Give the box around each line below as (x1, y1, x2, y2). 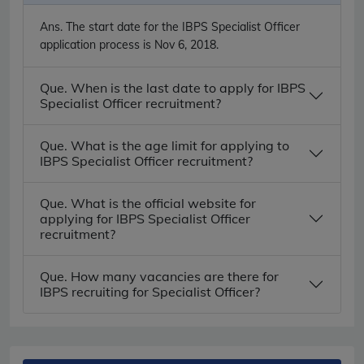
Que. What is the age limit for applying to (40, 136, 289, 154)
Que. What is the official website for (40, 194, 256, 211)
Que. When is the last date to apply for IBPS (40, 79, 305, 96)
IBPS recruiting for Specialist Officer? (40, 283, 260, 300)
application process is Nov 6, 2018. (40, 37, 219, 52)
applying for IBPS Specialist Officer (40, 210, 250, 227)
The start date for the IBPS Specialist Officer (63, 19, 300, 34)
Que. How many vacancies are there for (40, 267, 279, 284)
